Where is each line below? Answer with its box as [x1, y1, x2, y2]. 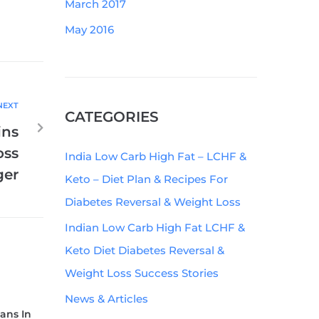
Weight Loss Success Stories [65, 266, 219, 280]
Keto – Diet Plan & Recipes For [65, 172, 228, 186]
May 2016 [65, 23, 114, 36]
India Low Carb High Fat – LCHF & [65, 150, 246, 163]
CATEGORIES [65, 108, 159, 125]
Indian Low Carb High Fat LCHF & [65, 221, 245, 234]
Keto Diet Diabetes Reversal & [65, 244, 224, 257]
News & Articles [65, 292, 148, 305]
